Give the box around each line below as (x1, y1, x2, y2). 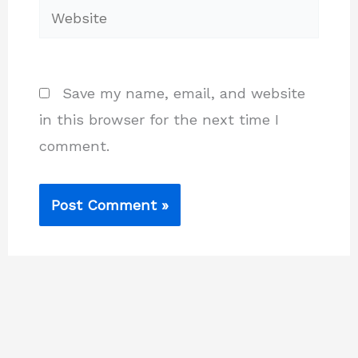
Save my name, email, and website (62, 84, 305, 101)
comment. (38, 137, 109, 154)
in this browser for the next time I (38, 110, 279, 128)
